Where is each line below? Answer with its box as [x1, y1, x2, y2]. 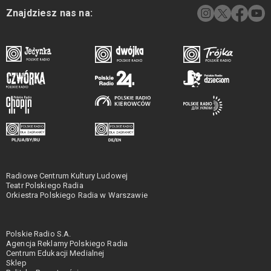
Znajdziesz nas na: [6, 7, 93, 19]
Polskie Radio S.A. [6, 229, 71, 239]
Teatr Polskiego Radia [6, 181, 83, 191]
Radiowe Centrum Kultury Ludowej [6, 171, 128, 181]
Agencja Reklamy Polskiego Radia [6, 239, 128, 249]
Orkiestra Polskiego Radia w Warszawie [6, 191, 148, 200]
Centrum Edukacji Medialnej [6, 249, 105, 258]
